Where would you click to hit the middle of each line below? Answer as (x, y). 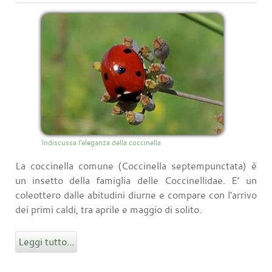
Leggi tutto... (46, 242)
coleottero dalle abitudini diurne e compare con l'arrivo (136, 195)
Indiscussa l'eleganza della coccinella (101, 142)
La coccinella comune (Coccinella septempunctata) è (136, 166)
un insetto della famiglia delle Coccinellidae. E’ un (136, 181)
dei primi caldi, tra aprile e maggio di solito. (108, 210)
